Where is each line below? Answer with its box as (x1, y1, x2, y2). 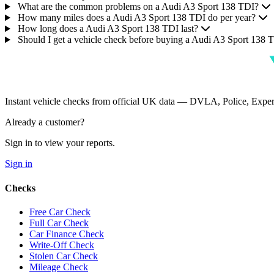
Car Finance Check (29, 228, 104, 239)
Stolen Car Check (29, 250, 98, 261)
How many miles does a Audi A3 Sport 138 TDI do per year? (17, 12, 256, 23)
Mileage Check (29, 261, 88, 272)
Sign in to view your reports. (5, 138, 115, 149)
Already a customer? (5, 117, 84, 128)
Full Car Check (29, 217, 89, 228)
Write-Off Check (29, 239, 94, 250)
